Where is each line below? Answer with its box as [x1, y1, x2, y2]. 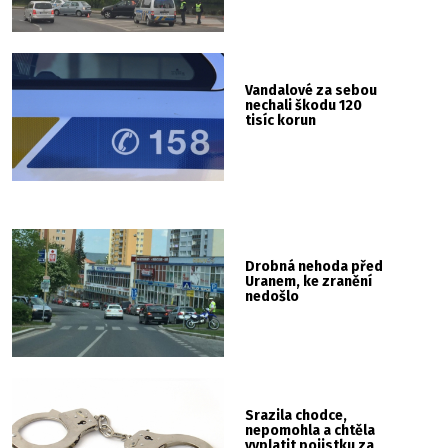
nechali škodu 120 [245, 97, 363, 115]
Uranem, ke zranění [245, 272, 373, 290]
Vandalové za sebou [245, 82, 378, 100]
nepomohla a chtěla [245, 421, 376, 439]
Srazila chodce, [245, 406, 348, 424]
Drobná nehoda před [245, 257, 384, 275]
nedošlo [245, 287, 300, 305]
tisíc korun [245, 112, 317, 130]
